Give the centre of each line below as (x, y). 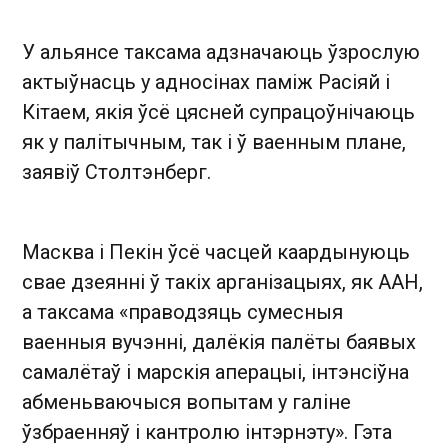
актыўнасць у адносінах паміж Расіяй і (206, 81)
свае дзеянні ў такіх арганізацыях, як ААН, (222, 281)
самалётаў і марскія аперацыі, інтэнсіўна (215, 371)
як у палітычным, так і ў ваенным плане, (214, 141)
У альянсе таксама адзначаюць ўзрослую (221, 51)
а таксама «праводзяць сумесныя (182, 311)
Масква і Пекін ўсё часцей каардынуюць (216, 251)
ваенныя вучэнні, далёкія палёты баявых (219, 341)
